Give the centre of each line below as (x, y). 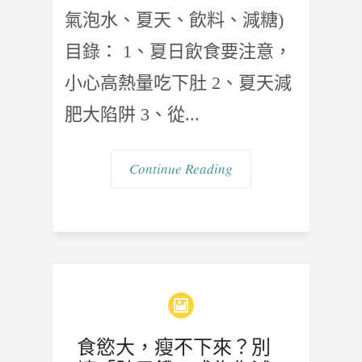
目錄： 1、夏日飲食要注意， (178, 51)
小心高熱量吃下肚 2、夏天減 (178, 82)
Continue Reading (181, 168)
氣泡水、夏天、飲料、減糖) (179, 19)
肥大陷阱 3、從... (132, 114)
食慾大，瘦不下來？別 (174, 347)
